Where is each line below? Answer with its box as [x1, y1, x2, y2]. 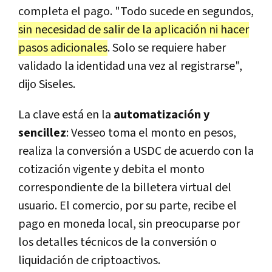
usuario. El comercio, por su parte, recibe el [18, 198, 237, 214]
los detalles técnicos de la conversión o [18, 234, 217, 251]
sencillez [18, 125, 66, 141]
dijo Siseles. [18, 76, 75, 93]
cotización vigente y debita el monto [18, 161, 205, 178]
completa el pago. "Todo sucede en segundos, [18, 4, 254, 20]
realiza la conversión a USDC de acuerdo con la [18, 143, 254, 160]
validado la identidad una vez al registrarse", [18, 58, 242, 75]
